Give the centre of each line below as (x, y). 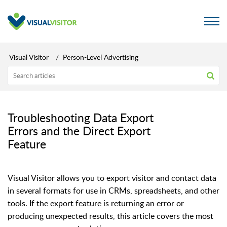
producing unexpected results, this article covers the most (110, 216)
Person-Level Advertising (101, 57)
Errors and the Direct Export (79, 131)
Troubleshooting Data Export (81, 118)
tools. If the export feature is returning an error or (96, 203)
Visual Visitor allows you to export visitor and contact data (112, 178)
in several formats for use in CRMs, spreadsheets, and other (113, 191)
